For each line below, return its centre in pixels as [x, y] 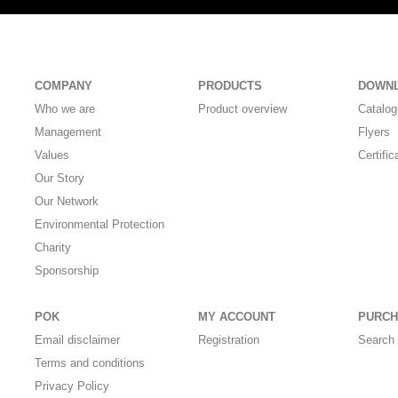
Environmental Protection [100, 225]
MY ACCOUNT [236, 317]
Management [68, 132]
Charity [53, 248]
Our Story [60, 179]
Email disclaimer [78, 340]
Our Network [67, 202]
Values [52, 155]
